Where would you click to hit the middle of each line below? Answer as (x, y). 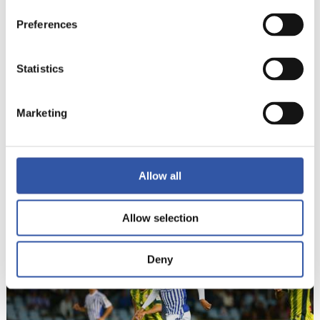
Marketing (42, 113)
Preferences (47, 24)
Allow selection (160, 217)
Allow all (160, 176)
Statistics (40, 69)
